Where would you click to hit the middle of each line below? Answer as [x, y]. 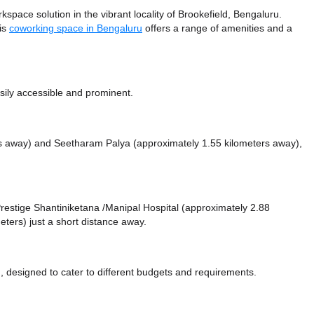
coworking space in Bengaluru [76, 28]
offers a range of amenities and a [217, 28]
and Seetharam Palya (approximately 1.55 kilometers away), [168, 143]
